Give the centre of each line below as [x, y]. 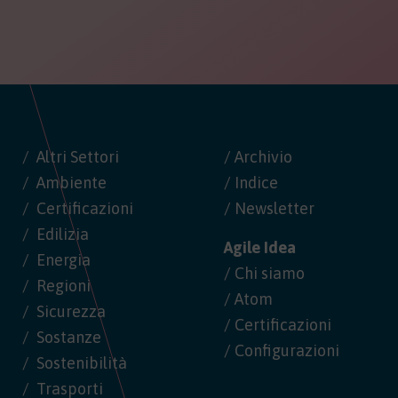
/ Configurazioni [282, 351]
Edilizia [63, 235]
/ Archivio [259, 157]
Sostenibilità [82, 363]
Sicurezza [71, 312]
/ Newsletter [270, 209]
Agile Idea [260, 248]
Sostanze [69, 338]
